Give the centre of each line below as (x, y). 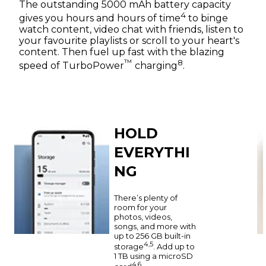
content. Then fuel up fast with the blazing (122, 52)
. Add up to (174, 247)
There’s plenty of (146, 197)
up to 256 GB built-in (152, 235)
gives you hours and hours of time (100, 18)
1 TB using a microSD (153, 256)
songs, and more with (155, 226)
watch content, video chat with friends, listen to (131, 30)
